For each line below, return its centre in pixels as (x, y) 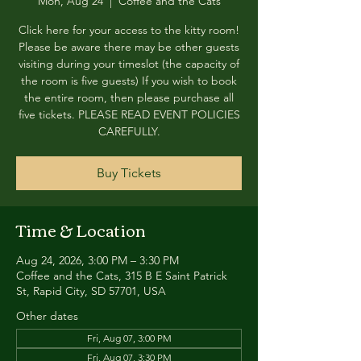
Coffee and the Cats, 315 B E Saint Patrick (122, 276)
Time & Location (81, 229)
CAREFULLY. (129, 131)
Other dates (47, 316)
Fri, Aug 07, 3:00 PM (129, 338)
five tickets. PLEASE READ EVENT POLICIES (129, 114)
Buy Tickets (129, 173)
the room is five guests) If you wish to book (129, 81)
